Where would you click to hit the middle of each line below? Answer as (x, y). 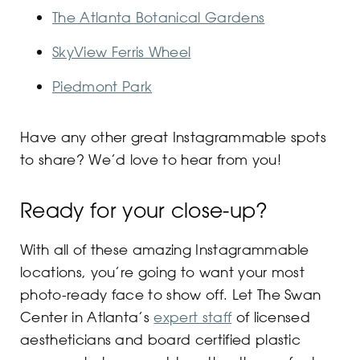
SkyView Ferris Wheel (122, 52)
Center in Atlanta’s (87, 317)
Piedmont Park (102, 86)
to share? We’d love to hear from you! (151, 160)
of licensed (271, 317)
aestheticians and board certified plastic (161, 340)
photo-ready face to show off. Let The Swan (171, 295)
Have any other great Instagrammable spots (174, 137)
